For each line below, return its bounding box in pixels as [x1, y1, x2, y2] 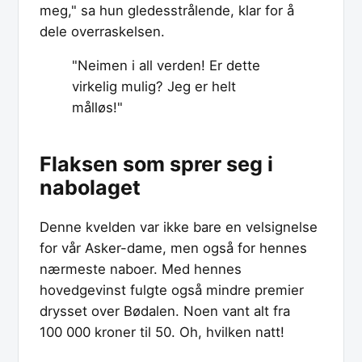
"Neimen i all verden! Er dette [72, 57, 260, 74]
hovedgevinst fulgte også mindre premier [40, 282, 304, 299]
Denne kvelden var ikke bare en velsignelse [40, 219, 318, 236]
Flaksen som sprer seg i [40, 152, 273, 177]
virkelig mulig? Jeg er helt [72, 78, 236, 95]
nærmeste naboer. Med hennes [40, 261, 242, 278]
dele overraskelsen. [40, 23, 165, 40]
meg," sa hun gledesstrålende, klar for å [40, 2, 294, 19]
